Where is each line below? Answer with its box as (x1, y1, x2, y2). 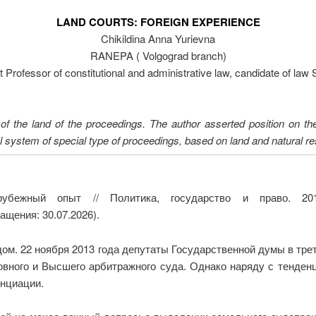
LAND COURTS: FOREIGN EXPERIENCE (56, 14, 260, 30)
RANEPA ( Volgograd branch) (90, 48, 226, 63)
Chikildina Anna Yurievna (101, 31, 215, 47)
